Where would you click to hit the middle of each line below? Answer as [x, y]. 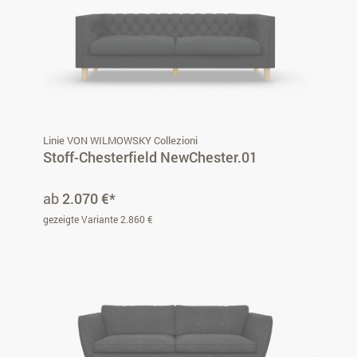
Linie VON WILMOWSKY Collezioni [120, 140]
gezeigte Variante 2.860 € [98, 219]
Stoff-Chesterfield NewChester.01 [150, 157]
